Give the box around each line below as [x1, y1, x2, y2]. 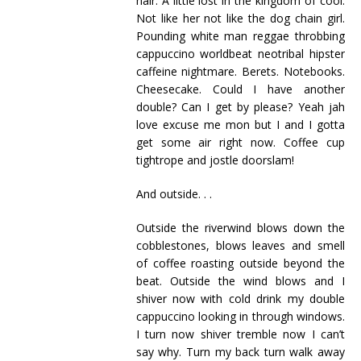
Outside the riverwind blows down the [135, 220, 345, 235]
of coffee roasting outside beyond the [135, 255, 345, 271]
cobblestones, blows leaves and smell [135, 238, 345, 253]
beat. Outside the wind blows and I [135, 273, 345, 288]
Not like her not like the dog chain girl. [135, 10, 345, 26]
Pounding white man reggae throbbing [135, 28, 345, 44]
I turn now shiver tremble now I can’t [135, 326, 345, 342]
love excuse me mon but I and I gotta [135, 117, 345, 132]
